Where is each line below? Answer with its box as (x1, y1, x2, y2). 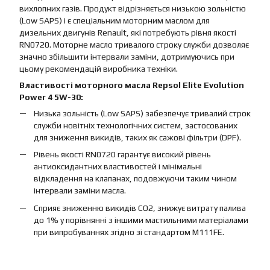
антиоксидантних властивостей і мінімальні (34, 162, 202, 172)
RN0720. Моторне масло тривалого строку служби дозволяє (19, 40, 249, 49)
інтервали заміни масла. (34, 186, 126, 196)
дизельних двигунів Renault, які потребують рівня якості (19, 28, 236, 37)
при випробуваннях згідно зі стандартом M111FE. (34, 227, 224, 237)
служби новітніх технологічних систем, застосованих (34, 121, 237, 130)
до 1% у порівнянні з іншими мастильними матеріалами (34, 215, 248, 225)
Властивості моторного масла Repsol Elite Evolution (19, 80, 244, 90)
